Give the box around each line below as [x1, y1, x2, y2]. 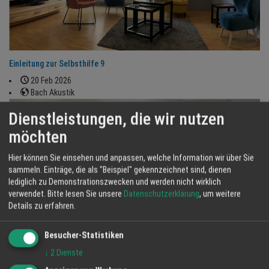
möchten [8, 127, 67, 147]
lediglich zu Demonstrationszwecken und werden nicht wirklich [8, 177, 221, 187]
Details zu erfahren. [8, 201, 76, 211]
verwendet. [8, 189, 46, 199]
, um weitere [199, 189, 241, 199]
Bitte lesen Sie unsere [47, 189, 124, 199]
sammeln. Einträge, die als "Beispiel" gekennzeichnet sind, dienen [8, 165, 231, 175]
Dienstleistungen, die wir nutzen [8, 109, 225, 129]
